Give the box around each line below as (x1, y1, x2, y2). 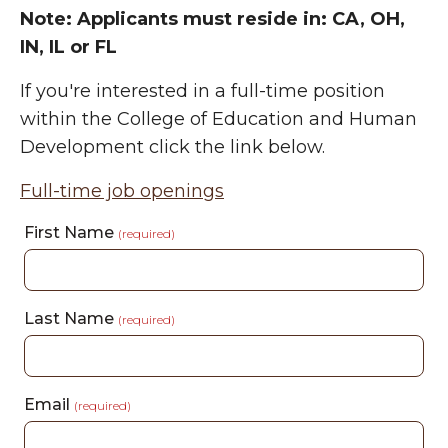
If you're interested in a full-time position (20, 80, 385, 102)
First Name (24, 223, 118, 242)
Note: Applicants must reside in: (20, 8, 332, 30)
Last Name (24, 309, 118, 328)
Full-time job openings (20, 180, 224, 202)
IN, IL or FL (20, 36, 117, 58)
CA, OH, (332, 8, 405, 30)
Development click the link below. (20, 136, 325, 158)
